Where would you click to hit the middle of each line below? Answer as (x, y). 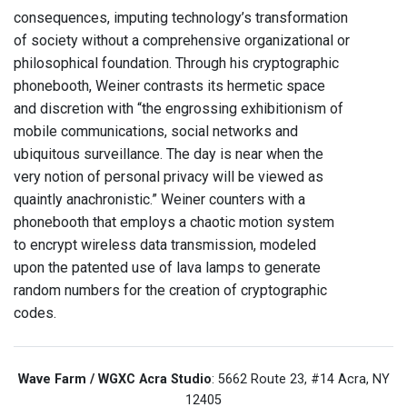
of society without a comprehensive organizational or (182, 41)
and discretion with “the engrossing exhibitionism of (179, 109)
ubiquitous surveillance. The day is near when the (169, 154)
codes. (35, 313)
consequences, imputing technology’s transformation (181, 18)
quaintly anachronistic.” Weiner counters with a (159, 200)
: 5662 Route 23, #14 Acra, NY (300, 380)
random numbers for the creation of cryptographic (170, 291)
